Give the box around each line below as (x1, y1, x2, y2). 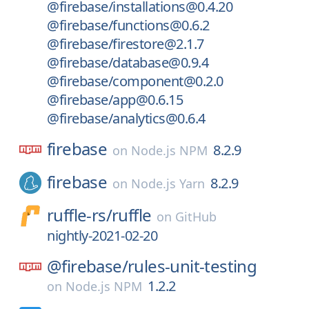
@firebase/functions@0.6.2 (47, 16, 210, 34)
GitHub (175, 208, 217, 225)
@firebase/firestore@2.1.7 (47, 34, 204, 53)
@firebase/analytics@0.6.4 (47, 109, 206, 128)
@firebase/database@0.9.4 (47, 53, 208, 72)
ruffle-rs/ (47, 203, 112, 226)
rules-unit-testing (128, 255, 257, 277)
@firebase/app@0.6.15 (47, 90, 183, 109)
